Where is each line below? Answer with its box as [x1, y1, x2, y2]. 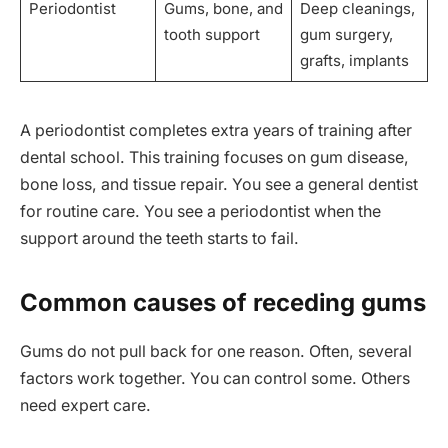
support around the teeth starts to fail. [20, 229, 299, 249]
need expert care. [20, 395, 151, 415]
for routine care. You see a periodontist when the [20, 202, 381, 222]
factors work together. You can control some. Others [20, 368, 410, 388]
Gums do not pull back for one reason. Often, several [20, 341, 412, 361]
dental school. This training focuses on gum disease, [20, 148, 409, 168]
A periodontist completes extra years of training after [20, 121, 412, 141]
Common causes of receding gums [20, 287, 426, 317]
